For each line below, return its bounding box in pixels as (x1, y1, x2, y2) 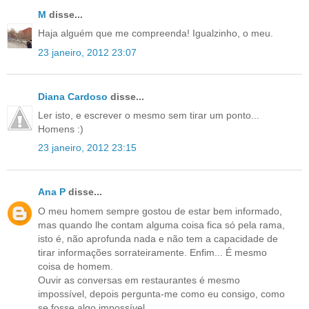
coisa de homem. (38, 260, 113, 272)
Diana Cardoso (38, 90, 108, 102)
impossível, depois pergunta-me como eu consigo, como (38, 288, 285, 299)
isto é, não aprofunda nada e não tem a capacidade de (38, 232, 278, 244)
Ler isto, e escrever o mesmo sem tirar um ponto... (38, 110, 259, 121)
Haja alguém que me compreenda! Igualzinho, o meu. (38, 28, 273, 39)
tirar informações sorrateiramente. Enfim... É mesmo (38, 246, 267, 258)
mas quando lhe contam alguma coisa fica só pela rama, (38, 219, 285, 230)
